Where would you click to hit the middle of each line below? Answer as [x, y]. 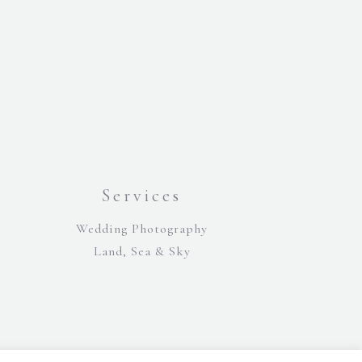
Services [142, 196]
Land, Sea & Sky [142, 252]
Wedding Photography [142, 229]
